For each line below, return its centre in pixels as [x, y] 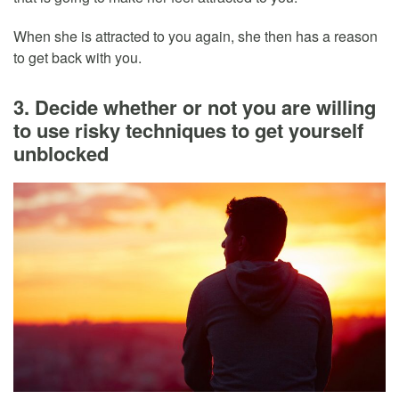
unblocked [61, 154]
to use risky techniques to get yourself [188, 130]
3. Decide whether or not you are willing [195, 107]
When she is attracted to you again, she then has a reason [195, 37]
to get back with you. [77, 58]
